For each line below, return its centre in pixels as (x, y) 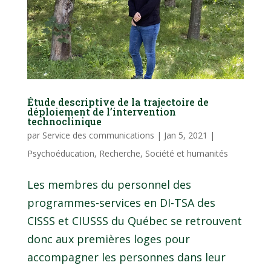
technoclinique (64, 121)
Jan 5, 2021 (185, 135)
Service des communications (98, 135)
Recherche (119, 153)
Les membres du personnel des (109, 184)
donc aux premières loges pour (108, 239)
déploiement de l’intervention (101, 111)
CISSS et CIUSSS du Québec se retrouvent (134, 220)
